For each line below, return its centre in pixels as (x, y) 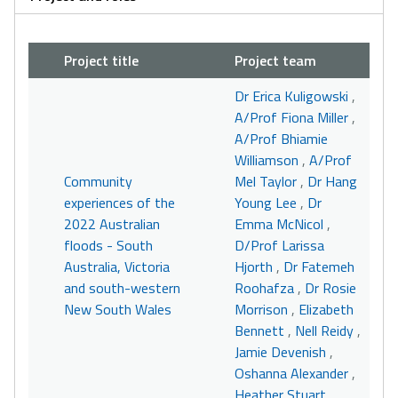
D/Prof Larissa (279, 245)
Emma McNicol (279, 224)
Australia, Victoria (117, 267)
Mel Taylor (266, 181)
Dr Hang (332, 181)
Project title (101, 60)
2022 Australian (112, 224)
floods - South (108, 245)
